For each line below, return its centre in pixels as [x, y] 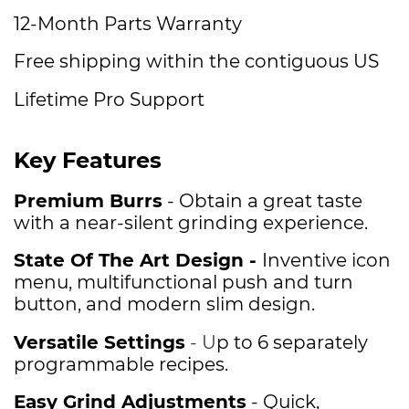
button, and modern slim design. [164, 304]
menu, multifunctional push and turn [184, 282]
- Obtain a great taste [262, 200]
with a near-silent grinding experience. [191, 222]
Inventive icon [326, 260]
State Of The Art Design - [138, 260]
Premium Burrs [88, 200]
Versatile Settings [100, 342]
